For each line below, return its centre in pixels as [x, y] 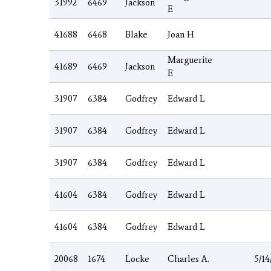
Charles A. [188, 259]
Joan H [181, 34]
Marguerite [190, 60]
